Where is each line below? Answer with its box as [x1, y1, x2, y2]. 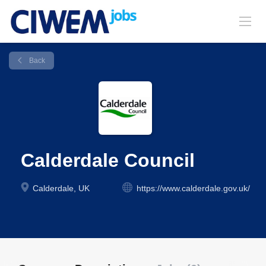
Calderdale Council [21, 150, 195, 171]
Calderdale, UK [30, 183, 90, 193]
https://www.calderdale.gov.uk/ [137, 183, 250, 193]
